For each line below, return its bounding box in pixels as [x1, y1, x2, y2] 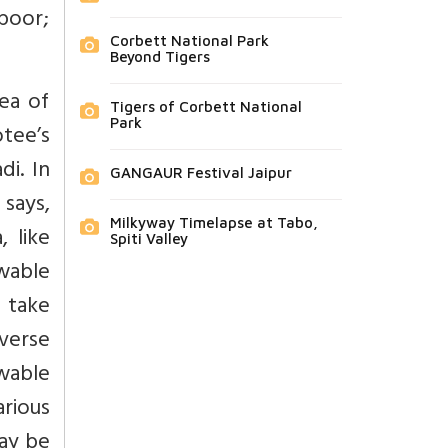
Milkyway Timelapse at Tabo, [109, 214, 318, 232]
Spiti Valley [109, 230, 188, 248]
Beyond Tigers [109, 48, 210, 66]
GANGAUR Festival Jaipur [109, 164, 292, 182]
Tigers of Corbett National [109, 98, 302, 116]
